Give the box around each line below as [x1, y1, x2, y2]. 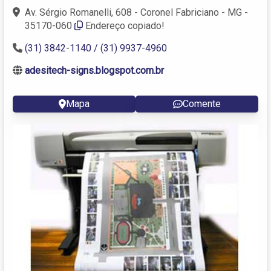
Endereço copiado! [85, 19, 165, 31]
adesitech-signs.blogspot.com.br [25, 64, 164, 76]
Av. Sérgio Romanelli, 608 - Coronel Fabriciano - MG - [25, 6, 248, 18]
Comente [183, 97, 221, 109]
